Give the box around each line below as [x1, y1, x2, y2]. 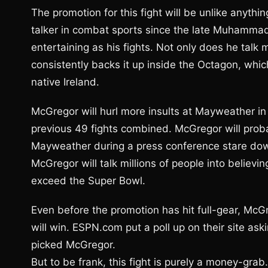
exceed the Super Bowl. [31, 175, 145, 187]
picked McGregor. [31, 239, 115, 251]
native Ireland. [31, 76, 99, 88]
